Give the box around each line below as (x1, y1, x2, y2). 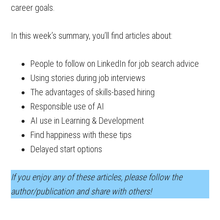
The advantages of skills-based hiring (30, 87, 155, 97)
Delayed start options (30, 144, 103, 154)
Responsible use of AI (30, 101, 105, 111)
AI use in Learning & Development (30, 115, 144, 126)
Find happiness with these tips (30, 130, 132, 140)
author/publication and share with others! (11, 186, 152, 196)
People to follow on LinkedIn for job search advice (30, 58, 199, 69)
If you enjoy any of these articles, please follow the (11, 172, 183, 182)
